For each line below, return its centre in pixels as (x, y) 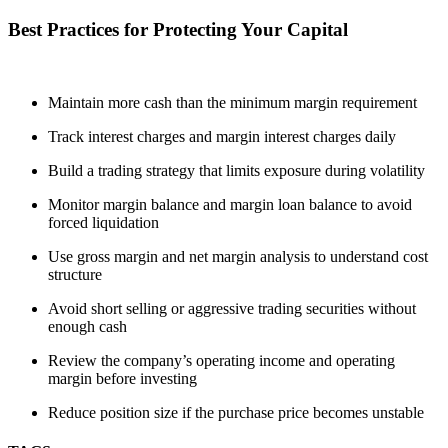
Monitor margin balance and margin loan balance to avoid (230, 204)
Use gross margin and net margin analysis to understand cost (238, 256)
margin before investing (122, 378)
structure (75, 274)
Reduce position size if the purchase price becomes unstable (236, 412)
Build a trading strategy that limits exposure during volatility (236, 170)
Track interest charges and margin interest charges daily (222, 136)
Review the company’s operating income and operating (221, 360)
